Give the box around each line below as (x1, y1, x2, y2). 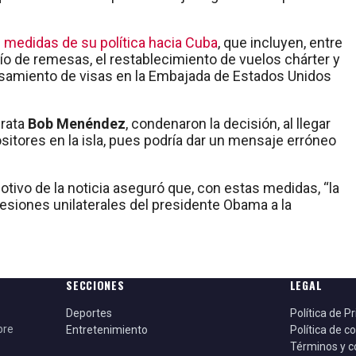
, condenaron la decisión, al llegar (126, 115, 331, 133)
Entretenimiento (66, 323, 149, 337)
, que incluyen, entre (218, 34, 342, 52)
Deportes (66, 307, 113, 320)
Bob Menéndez (28, 115, 126, 133)
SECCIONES (66, 277, 125, 294)
